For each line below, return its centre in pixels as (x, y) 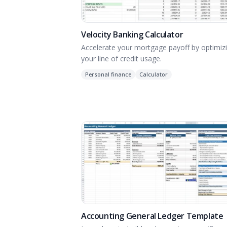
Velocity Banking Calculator (132, 35)
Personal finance (108, 74)
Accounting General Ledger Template (152, 216)
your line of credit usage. (121, 59)
